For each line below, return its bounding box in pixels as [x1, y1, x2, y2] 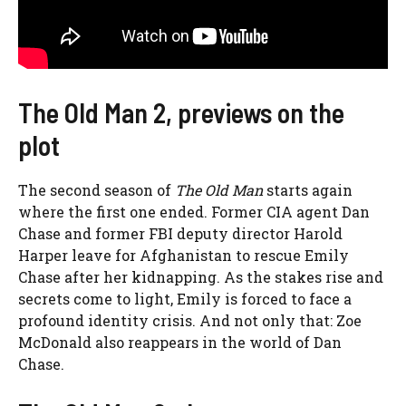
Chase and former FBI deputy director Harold [18, 224, 343, 244]
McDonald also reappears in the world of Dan [18, 333, 342, 353]
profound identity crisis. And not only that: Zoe [18, 311, 362, 331]
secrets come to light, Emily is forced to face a [18, 289, 352, 309]
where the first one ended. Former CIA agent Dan [18, 202, 370, 222]
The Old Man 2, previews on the [18, 96, 344, 130]
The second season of [18, 180, 175, 200]
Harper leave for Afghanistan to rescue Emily [18, 246, 349, 266]
